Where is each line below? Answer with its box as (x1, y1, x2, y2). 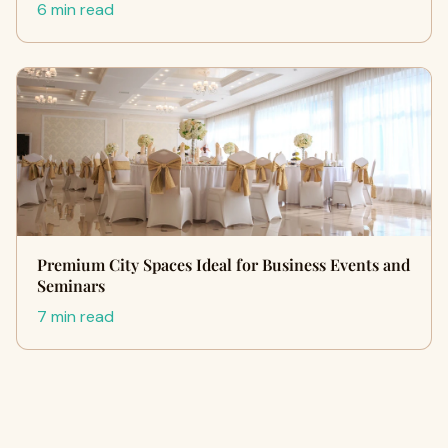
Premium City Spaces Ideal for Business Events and (37, 254, 410, 275)
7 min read (37, 306, 114, 327)
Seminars (37, 275, 105, 296)
